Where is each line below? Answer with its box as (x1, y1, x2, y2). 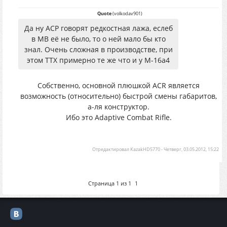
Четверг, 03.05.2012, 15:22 (164, 146, 219, 153)
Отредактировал (92, 146, 130, 153)
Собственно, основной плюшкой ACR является (37, 81, 200, 90)
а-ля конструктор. (88, 102, 149, 111)
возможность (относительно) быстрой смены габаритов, (20, 91, 217, 101)
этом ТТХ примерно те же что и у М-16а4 (27, 55, 170, 65)
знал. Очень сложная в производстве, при (24, 45, 173, 54)
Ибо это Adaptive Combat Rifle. (65, 112, 172, 122)
